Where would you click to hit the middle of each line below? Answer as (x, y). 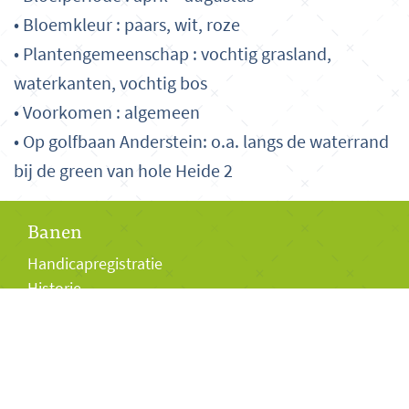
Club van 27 (68, 378)
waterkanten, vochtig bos (110, 83)
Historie (54, 288)
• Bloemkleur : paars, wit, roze (127, 25)
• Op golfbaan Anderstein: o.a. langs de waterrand (201, 142)
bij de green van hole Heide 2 (123, 171)
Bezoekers (70, 345)
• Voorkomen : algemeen (107, 112)
